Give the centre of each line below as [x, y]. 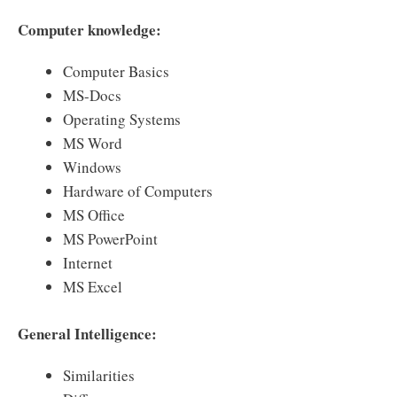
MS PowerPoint [110, 239]
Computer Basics [116, 72]
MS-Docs [92, 96]
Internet [88, 263]
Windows [92, 167]
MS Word [93, 144]
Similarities [99, 375]
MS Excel [93, 287]
